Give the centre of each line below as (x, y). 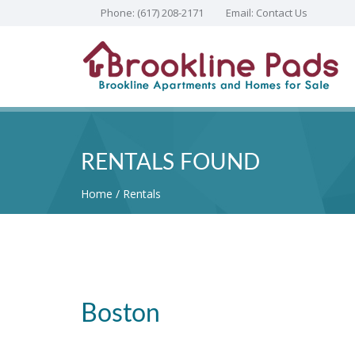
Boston (120, 314)
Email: (241, 13)
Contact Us (282, 13)
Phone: (119, 13)
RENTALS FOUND (170, 162)
